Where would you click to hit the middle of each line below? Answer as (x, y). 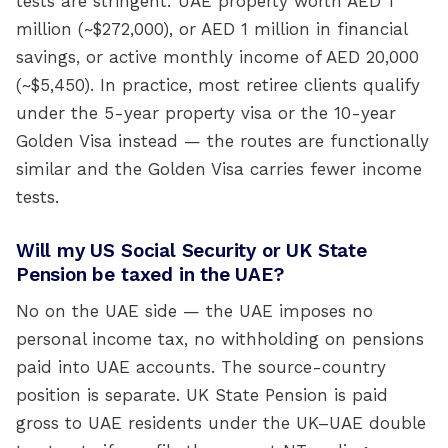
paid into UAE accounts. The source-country (201, 367)
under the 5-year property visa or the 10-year (206, 113)
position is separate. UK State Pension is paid (202, 395)
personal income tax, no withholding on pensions (220, 339)
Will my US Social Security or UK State (191, 250)
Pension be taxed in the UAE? (150, 274)
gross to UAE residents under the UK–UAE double (221, 423)
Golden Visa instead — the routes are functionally (222, 141)
